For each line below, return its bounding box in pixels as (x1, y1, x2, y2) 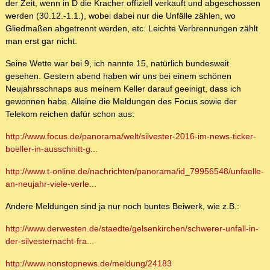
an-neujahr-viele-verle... (5, 179, 96, 189)
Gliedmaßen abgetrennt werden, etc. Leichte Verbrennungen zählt (5, 24, 258, 34)
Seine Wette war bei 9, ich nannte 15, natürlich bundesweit (5, 58, 229, 69)
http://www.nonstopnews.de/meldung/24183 (5, 259, 172, 269)
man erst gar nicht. (5, 36, 77, 46)
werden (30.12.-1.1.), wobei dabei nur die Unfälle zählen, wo (5, 11, 236, 21)
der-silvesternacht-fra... (5, 236, 94, 246)
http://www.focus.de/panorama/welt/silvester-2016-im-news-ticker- (5, 131, 256, 142)
